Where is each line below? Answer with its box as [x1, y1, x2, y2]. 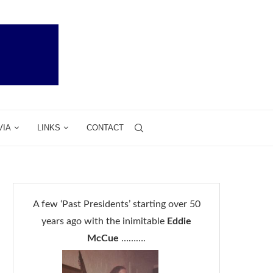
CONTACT [87, 123, 124, 132]
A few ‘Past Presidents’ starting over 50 [32, 199, 200, 209]
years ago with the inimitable [41, 216, 167, 226]
